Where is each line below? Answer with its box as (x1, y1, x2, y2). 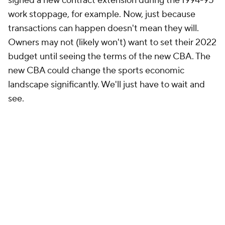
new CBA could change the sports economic (8, 65, 184, 76)
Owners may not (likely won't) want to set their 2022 (8, 37, 216, 48)
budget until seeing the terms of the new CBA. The (8, 51, 210, 62)
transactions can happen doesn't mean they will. (8, 23, 199, 34)
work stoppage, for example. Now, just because (8, 9, 195, 20)
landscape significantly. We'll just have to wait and (8, 79, 205, 90)
